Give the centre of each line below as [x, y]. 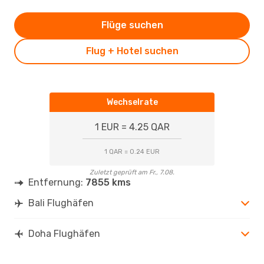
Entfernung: [57, 182]
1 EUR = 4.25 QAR [132, 127]
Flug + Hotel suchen [132, 51]
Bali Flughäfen [61, 203]
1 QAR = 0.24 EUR [132, 151]
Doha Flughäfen [64, 233]
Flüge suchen [132, 25]
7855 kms [108, 182]
